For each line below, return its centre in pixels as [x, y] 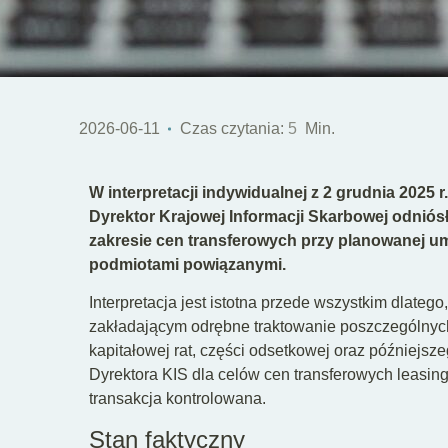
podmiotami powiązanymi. [187, 264]
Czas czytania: [233, 128]
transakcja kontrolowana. [177, 399]
